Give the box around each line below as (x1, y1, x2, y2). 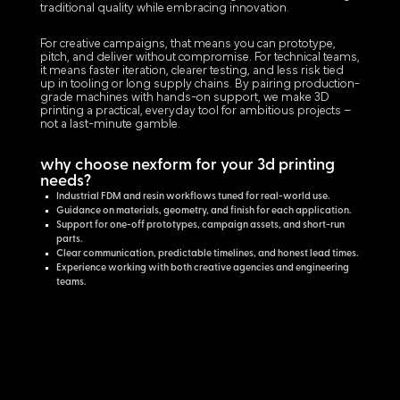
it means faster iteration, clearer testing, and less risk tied (39, 64, 344, 79)
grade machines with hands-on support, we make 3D (39, 91, 329, 105)
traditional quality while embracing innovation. (39, 2, 289, 16)
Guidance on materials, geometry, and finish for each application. (55, 206, 351, 217)
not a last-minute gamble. (39, 118, 180, 132)
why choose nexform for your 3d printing (39, 157, 335, 175)
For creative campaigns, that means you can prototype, (39, 37, 336, 52)
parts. (55, 235, 82, 246)
